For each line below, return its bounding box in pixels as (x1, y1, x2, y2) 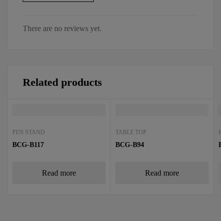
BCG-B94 (115, 141, 144, 148)
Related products (23, 75, 102, 88)
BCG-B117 (12, 141, 44, 148)
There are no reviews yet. (23, 24, 102, 33)
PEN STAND (12, 128, 45, 136)
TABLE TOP (115, 128, 147, 136)
